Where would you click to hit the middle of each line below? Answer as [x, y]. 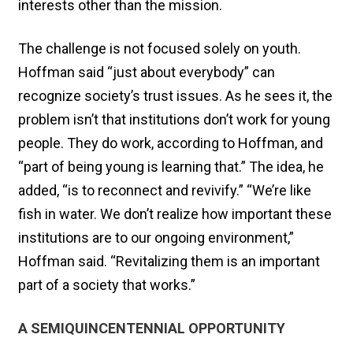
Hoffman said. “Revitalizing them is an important [169, 261]
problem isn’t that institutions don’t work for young [174, 119]
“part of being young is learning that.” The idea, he [171, 166]
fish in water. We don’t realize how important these [175, 214]
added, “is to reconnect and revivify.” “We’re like [165, 190]
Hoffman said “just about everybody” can [147, 72]
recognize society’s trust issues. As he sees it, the [175, 95]
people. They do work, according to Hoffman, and [171, 143]
